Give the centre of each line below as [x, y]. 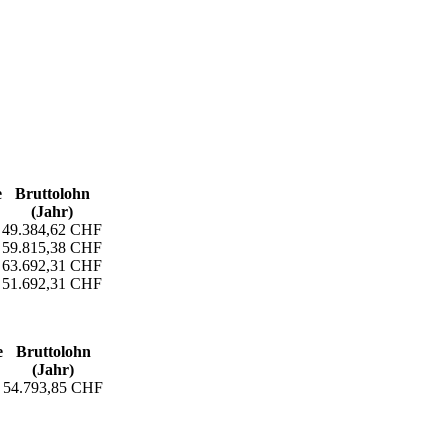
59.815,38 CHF [52, 247]
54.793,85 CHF [53, 387]
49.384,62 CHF [52, 229]
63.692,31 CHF [52, 265]
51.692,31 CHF [52, 283]
